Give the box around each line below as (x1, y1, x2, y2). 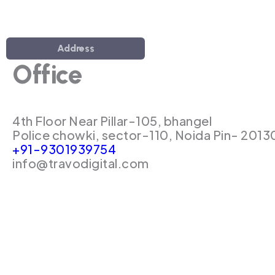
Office (12, 59, 83, 90)
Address (56, 42, 95, 54)
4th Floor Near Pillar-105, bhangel (12, 113, 212, 128)
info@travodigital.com (12, 155, 149, 171)
